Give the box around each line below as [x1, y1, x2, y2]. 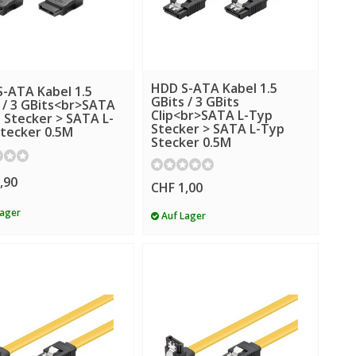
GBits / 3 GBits [150, 93, 239, 111]
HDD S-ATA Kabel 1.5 [150, 79, 277, 98]
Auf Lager [158, 208, 206, 222]
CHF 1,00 [150, 179, 203, 197]
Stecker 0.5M [150, 133, 231, 152]
